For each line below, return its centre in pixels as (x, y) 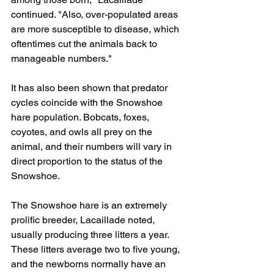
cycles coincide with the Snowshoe (88, 102)
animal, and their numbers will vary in (93, 146)
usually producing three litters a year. (91, 234)
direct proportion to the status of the (88, 161)
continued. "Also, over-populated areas (96, 14)
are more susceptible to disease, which (96, 29)
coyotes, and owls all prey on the (83, 131)
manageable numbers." (61, 58)
